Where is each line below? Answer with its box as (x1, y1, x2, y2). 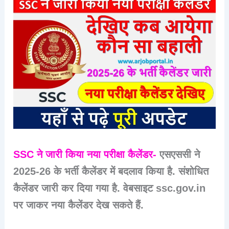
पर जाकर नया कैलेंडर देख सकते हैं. (13, 199, 144, 211)
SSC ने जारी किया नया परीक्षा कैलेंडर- (13, 148, 160, 160)
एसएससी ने (159, 148, 200, 160)
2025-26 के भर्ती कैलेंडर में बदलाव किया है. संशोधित (13, 165, 209, 177)
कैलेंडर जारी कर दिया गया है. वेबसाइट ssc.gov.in (13, 182, 206, 194)
